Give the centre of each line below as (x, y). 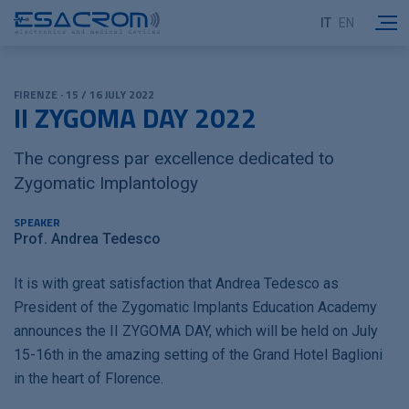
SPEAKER (37, 222)
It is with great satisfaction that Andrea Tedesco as (176, 283)
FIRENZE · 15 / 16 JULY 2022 (84, 94)
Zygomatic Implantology (106, 183)
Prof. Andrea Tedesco (87, 239)
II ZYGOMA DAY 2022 (135, 118)
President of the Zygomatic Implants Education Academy (195, 307)
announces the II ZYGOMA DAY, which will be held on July (196, 331)
